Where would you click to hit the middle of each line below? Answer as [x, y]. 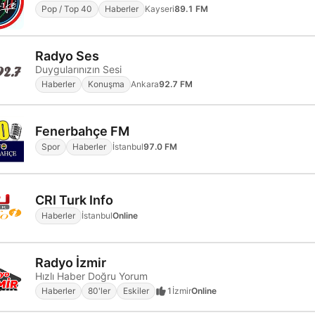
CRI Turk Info [74, 200]
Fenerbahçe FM [82, 131]
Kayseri [160, 8]
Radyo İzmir [71, 262]
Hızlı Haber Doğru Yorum [91, 276]
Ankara [145, 84]
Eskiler [136, 290]
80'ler [99, 290]
